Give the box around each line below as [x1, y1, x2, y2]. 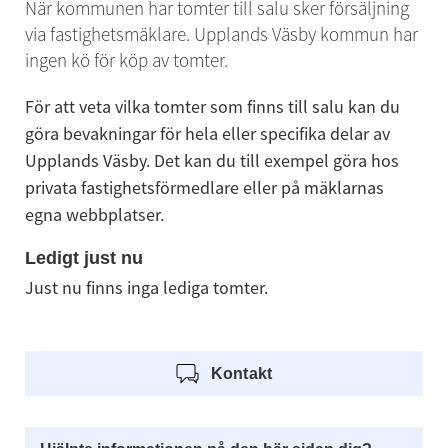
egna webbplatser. [24, 203, 164, 226]
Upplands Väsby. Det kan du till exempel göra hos [24, 149, 399, 172]
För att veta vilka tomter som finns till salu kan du [24, 95, 400, 118]
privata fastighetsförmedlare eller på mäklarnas [24, 176, 384, 199]
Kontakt [210, 364, 273, 382]
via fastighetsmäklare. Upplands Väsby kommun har [24, 22, 418, 46]
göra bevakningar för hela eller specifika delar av [24, 122, 390, 145]
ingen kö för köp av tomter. [24, 48, 228, 72]
